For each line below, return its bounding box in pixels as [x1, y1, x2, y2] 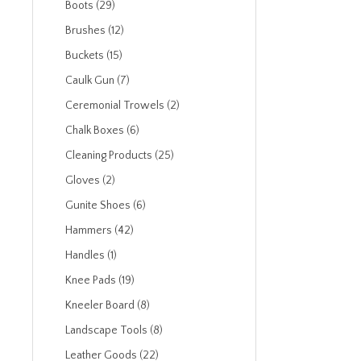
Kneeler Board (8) [65, 299, 150, 312]
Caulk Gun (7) [65, 74, 130, 87]
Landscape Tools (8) [65, 324, 163, 337]
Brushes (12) [65, 24, 124, 37]
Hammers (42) [65, 224, 134, 237]
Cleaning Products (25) [65, 149, 174, 162]
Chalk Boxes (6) [65, 124, 139, 137]
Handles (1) [65, 249, 117, 262]
